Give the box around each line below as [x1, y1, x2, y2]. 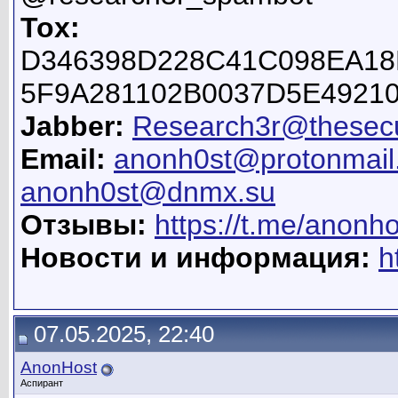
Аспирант [20, 378, 63, 388]
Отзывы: [20, 209, 147, 242]
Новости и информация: [20, 242, 370, 275]
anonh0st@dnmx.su [20, 176, 275, 209]
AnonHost [20, 358, 97, 377]
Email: [20, 143, 106, 176]
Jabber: [20, 110, 124, 143]
